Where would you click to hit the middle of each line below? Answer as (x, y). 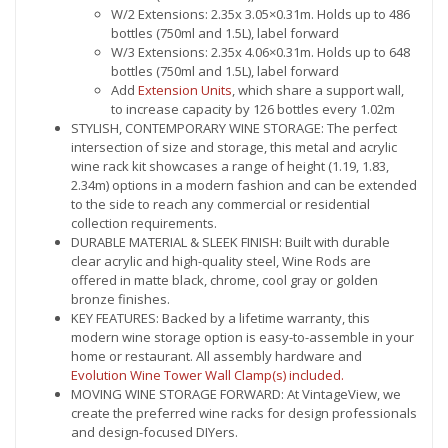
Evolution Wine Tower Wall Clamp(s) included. (207, 374)
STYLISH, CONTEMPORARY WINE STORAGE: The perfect (234, 127)
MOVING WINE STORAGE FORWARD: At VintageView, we (236, 393)
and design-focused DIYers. (154, 431)
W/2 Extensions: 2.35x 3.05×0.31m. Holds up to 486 (260, 13)
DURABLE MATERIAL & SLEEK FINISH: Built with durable (230, 241)
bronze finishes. (120, 298)
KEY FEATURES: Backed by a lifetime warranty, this (220, 317)
